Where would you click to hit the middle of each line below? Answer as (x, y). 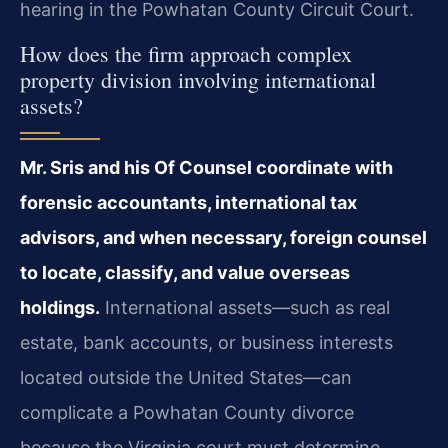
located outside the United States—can (186, 378)
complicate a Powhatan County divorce (187, 413)
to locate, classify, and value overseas (185, 273)
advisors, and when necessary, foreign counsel (223, 238)
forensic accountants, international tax (188, 203)
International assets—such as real (245, 308)
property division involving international (198, 80)
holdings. (60, 308)
